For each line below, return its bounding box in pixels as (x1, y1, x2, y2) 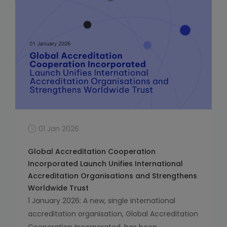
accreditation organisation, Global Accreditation (28, 209, 198, 219)
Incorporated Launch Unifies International (28, 159, 183, 169)
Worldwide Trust (28, 183, 89, 194)
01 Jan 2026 (39, 124, 79, 134)
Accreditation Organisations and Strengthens (28, 171, 197, 181)
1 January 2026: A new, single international (28, 196, 175, 206)
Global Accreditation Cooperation (28, 146, 156, 157)
